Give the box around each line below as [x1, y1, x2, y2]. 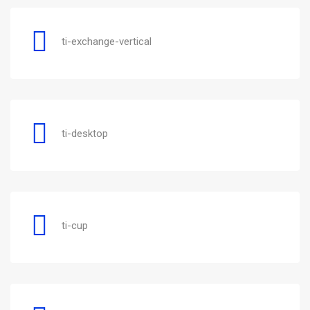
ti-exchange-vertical [62, 35, 152, 48]
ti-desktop [62, 127, 108, 140]
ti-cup [62, 219, 88, 232]
